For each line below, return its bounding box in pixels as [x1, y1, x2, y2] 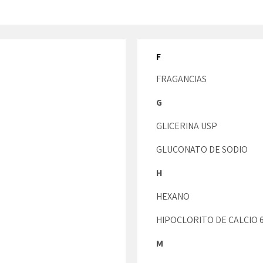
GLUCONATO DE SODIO [156, 143, 248, 156]
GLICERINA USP [156, 120, 217, 132]
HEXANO [156, 190, 190, 203]
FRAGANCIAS [156, 73, 207, 85]
